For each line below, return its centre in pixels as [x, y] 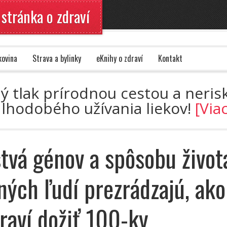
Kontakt [170, 58]
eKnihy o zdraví [120, 58]
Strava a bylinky [57, 58]
